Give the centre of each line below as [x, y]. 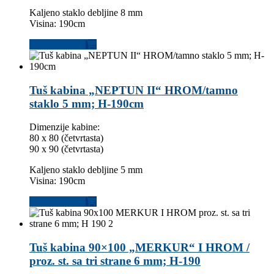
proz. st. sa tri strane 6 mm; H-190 [115, 261]
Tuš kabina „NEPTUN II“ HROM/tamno [134, 90]
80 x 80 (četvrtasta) [66, 138]
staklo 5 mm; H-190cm [87, 103]
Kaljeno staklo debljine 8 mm [86, 12]
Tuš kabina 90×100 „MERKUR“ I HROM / [139, 248]
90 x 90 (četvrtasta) [66, 149]
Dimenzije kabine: [65, 127]
